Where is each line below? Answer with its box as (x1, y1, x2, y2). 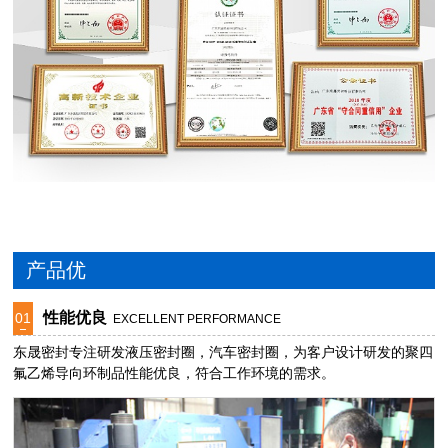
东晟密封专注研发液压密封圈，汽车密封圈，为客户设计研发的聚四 (13, 344, 434, 360)
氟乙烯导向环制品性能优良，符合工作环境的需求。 (13, 365, 336, 381)
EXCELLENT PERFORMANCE (113, 312, 282, 325)
